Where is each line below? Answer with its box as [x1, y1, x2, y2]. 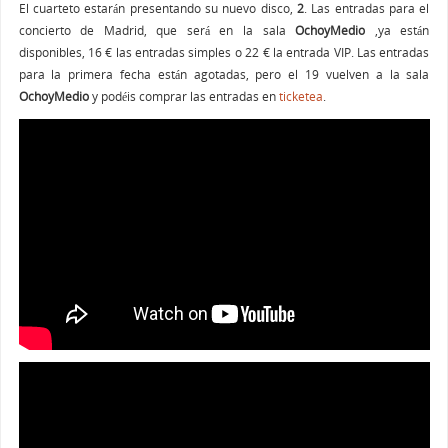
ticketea [278, 88, 323, 105]
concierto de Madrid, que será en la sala [18, 22, 296, 39]
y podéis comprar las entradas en [88, 88, 279, 105]
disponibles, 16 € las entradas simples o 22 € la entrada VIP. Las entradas [18, 44, 430, 61]
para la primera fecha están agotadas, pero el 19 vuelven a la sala [18, 66, 430, 83]
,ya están [365, 22, 430, 39]
